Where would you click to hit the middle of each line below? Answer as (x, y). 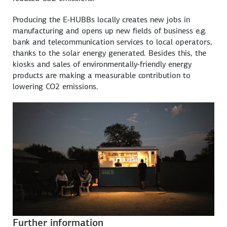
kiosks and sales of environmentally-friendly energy (102, 64)
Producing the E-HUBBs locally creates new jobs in (102, 20)
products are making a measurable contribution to (102, 75)
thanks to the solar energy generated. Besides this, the (110, 53)
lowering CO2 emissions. (56, 86)
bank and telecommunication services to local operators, (113, 42)
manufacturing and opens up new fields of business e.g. (110, 31)
